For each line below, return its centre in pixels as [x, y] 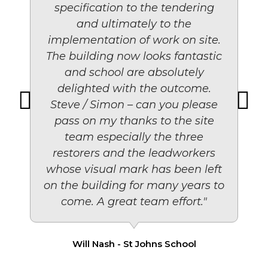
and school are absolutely [134, 72]
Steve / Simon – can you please [134, 104]
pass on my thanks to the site [134, 121]
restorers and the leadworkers [134, 153]
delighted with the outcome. [134, 88]
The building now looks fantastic [134, 56]
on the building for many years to [134, 185]
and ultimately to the [134, 24]
